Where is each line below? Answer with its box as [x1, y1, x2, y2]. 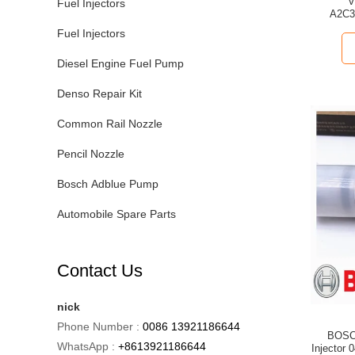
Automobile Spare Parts [57, 208, 176, 220]
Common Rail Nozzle [57, 117, 162, 130]
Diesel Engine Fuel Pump [57, 57, 184, 70]
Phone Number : [57, 320, 139, 333]
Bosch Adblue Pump [57, 177, 158, 190]
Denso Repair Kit [57, 87, 142, 100]
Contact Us [57, 261, 143, 281]
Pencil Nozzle [57, 147, 124, 160]
